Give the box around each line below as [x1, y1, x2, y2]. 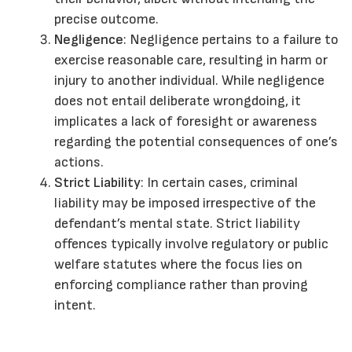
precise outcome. [54, 11, 159, 28]
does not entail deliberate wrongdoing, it [54, 93, 301, 110]
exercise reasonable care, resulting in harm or [54, 52, 328, 69]
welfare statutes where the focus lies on [54, 256, 302, 273]
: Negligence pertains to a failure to [123, 31, 339, 49]
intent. [54, 297, 96, 314]
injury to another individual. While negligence [54, 72, 324, 90]
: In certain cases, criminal [141, 174, 298, 192]
